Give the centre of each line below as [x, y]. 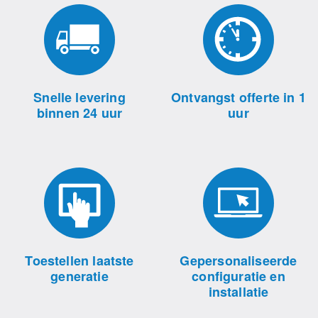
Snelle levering [79, 97]
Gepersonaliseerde [238, 261]
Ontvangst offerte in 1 [238, 97]
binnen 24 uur [79, 113]
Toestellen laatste [79, 261]
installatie [238, 292]
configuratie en [238, 276]
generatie [79, 276]
